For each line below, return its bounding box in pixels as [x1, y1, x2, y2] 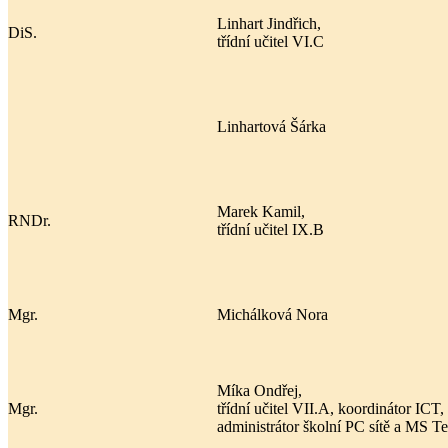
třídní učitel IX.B [217, 220, 324, 238]
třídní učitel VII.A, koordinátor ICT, [217, 399, 444, 417]
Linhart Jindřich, [217, 14, 321, 32]
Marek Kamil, [217, 202, 305, 220]
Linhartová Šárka [217, 117, 326, 135]
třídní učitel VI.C [217, 32, 324, 50]
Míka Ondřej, [217, 381, 302, 399]
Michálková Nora [217, 305, 328, 323]
